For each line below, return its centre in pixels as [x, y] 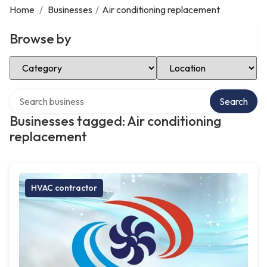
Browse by [41, 39]
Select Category [43, 60]
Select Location [189, 60]
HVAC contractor [64, 188]
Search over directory [53, 94]
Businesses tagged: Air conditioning [115, 121]
